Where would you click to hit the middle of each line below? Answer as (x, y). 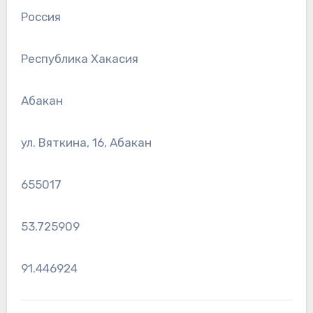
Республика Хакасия (79, 59)
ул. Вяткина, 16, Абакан (86, 143)
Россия (41, 17)
